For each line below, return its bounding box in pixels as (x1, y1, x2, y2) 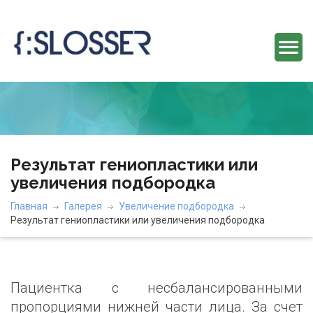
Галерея (64, 201, 102, 212)
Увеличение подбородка (119, 201, 234, 212)
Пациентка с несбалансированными (10, 279, 303, 296)
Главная (10, 201, 48, 212)
